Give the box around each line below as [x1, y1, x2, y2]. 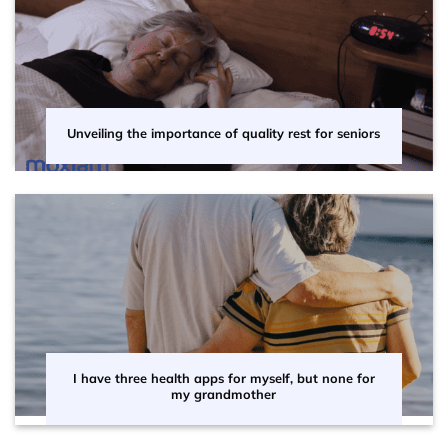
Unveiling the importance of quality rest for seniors [67, 125, 381, 142]
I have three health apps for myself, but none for [72, 370, 375, 387]
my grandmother [171, 386, 277, 403]
